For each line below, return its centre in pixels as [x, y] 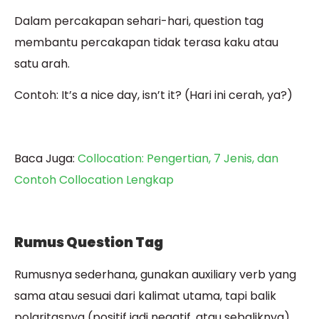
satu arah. [42, 63]
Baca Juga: [46, 159]
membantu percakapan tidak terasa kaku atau [146, 42]
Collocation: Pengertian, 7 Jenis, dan [178, 159]
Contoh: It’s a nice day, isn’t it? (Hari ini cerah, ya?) [153, 95]
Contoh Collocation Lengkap [94, 180]
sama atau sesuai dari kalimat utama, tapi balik [145, 296]
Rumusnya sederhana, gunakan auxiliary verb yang [155, 274]
